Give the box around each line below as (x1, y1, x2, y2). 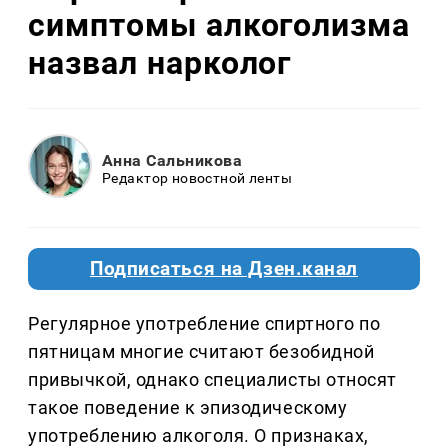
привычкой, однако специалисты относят (28, 369, 397, 391)
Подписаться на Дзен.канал (90, 258, 358, 281)
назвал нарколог (28, 43, 292, 82)
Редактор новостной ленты (102, 169, 293, 186)
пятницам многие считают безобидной (28, 341, 375, 363)
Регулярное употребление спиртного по (28, 313, 381, 335)
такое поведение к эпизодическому (28, 397, 348, 419)
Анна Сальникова (102, 150, 243, 170)
